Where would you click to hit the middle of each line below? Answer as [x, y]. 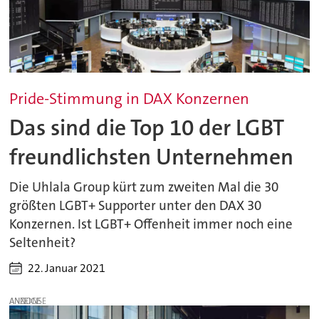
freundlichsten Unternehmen [152, 157]
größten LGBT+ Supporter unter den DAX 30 [136, 205]
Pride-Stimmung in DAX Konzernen [130, 99]
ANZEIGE [25, 302]
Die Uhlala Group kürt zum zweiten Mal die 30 [144, 187]
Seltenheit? [43, 242]
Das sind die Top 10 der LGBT [147, 127]
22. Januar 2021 [67, 268]
